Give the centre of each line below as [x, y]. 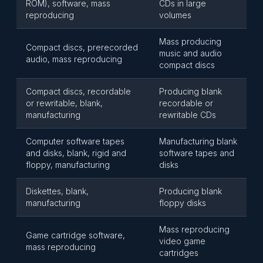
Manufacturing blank [198, 141]
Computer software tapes [75, 141]
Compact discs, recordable [78, 91]
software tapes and [197, 153]
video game [182, 241]
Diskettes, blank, [57, 191]
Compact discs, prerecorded [82, 47]
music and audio [190, 53]
